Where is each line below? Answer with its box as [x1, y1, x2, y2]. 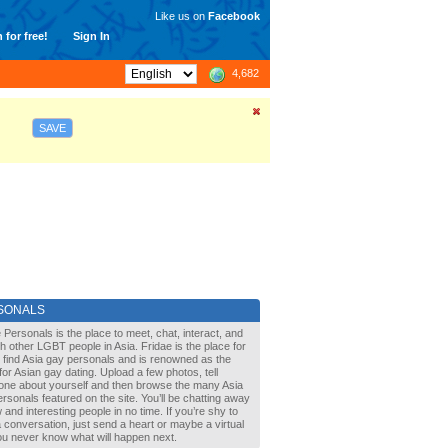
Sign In [73, 30, 110, 42]
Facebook [208, 10, 260, 22]
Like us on [155, 10, 208, 22]
